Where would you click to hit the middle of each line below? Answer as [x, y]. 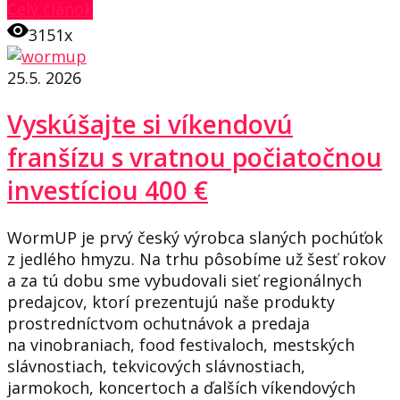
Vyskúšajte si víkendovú [150, 124]
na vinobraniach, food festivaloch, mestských [181, 345]
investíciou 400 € [108, 190]
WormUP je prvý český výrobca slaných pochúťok [195, 238]
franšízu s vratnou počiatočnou [195, 157]
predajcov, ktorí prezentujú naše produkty [171, 302]
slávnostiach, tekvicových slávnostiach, [156, 367]
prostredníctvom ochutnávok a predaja [158, 324]
